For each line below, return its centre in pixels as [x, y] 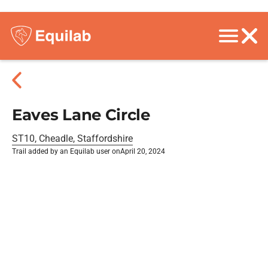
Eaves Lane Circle [81, 115]
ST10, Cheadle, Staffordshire [72, 138]
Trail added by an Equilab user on [66, 151]
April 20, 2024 [143, 151]
